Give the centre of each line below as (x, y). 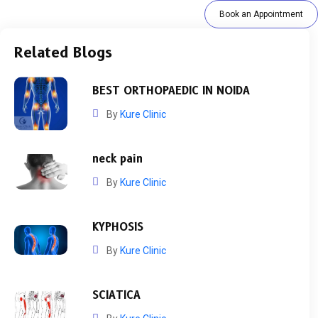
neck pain (117, 159)
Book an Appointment (261, 15)
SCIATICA (116, 296)
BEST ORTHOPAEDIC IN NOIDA (171, 91)
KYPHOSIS (118, 227)
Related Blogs (63, 53)
